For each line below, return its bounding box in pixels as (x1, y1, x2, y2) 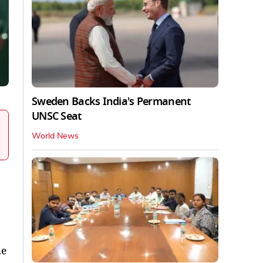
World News (32, 131, 79, 140)
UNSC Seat (32, 108, 82, 124)
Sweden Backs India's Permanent (32, 93, 191, 109)
